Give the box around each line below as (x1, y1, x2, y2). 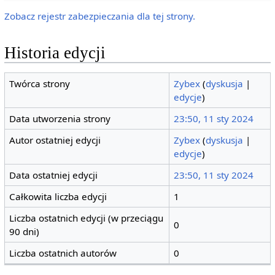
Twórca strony (9, 77, 71, 90)
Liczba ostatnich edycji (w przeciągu (9, 212, 164, 225)
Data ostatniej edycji (9, 169, 98, 182)
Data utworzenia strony (9, 112, 111, 125)
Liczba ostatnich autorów (9, 247, 117, 260)
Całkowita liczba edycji (9, 190, 107, 203)
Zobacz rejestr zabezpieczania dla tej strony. (4, 9, 195, 22)
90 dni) (9, 225, 40, 238)
